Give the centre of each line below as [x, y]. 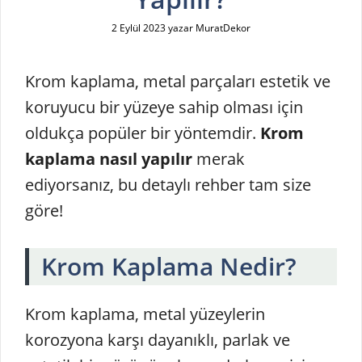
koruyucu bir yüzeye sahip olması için [164, 107]
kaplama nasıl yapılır [109, 158]
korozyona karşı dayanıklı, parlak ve [158, 339]
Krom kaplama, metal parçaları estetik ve [178, 81]
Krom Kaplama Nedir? [169, 266]
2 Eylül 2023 [139, 27]
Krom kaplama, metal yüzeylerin [145, 314]
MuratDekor [223, 27]
